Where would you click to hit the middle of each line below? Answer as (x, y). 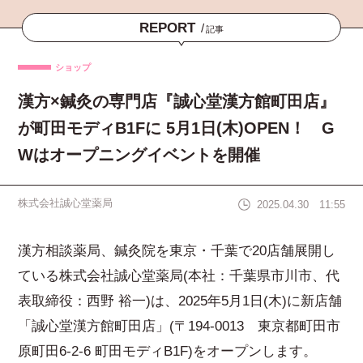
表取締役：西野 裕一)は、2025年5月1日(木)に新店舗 (180, 301)
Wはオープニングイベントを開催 (139, 154)
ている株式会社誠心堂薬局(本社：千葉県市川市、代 (179, 275)
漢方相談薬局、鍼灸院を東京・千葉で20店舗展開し (177, 250)
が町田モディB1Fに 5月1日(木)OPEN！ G (177, 128)
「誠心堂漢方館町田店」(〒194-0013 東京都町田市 (179, 326)
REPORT (168, 28)
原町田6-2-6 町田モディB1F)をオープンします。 (168, 351)
